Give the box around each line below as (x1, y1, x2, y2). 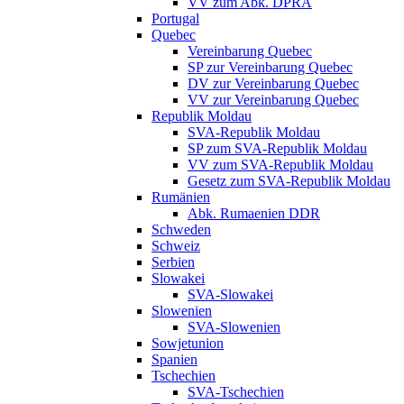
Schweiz (151, 237, 200, 253)
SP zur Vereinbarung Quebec (188, 59, 353, 75)
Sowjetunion (151, 335, 224, 351)
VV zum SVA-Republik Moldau (188, 156, 373, 172)
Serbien (151, 253, 195, 270)
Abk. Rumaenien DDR (188, 205, 320, 221)
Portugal (151, 10, 199, 26)
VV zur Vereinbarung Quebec (188, 91, 359, 107)
